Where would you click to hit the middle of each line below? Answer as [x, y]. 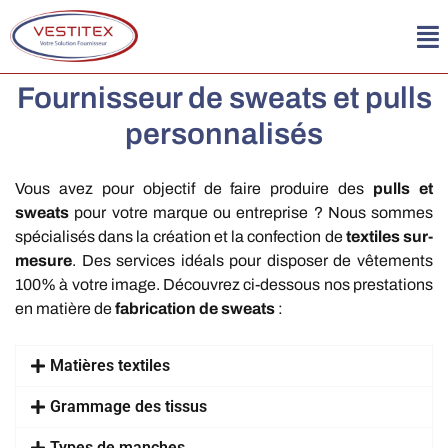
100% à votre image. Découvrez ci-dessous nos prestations [224, 284]
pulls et [403, 188]
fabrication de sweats [195, 308]
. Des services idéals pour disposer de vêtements [252, 260]
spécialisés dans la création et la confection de [180, 236]
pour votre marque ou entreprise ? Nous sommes [251, 212]
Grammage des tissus [129, 407]
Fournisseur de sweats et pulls [224, 98]
